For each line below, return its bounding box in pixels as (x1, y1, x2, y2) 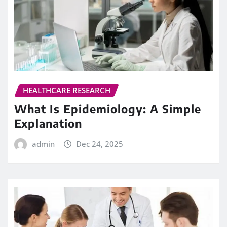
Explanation (14, 116, 82, 130)
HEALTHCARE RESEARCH (23, 85, 110, 96)
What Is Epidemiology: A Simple (14, 101, 201, 116)
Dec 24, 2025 (76, 138, 124, 149)
